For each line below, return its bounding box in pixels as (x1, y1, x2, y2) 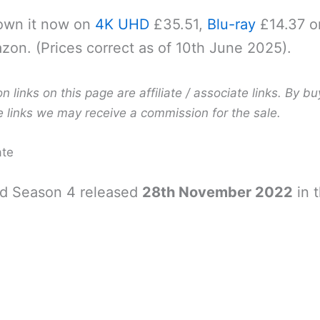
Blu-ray (206, 16, 256, 34)
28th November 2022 (141, 183, 293, 201)
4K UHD (94, 16, 149, 34)
